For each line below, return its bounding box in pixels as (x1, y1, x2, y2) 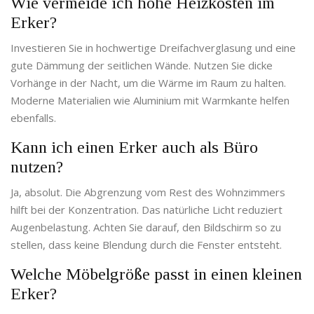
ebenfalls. (11, 111, 56, 125)
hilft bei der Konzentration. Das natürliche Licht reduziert (11, 203, 282, 217)
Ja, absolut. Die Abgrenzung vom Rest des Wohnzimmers (11, 185, 285, 200)
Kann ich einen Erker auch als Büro (11, 138, 258, 157)
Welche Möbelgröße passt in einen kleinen (11, 265, 302, 284)
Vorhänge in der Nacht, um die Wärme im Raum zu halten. (11, 76, 286, 90)
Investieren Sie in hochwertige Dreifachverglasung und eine (11, 41, 296, 55)
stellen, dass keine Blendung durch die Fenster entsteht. (11, 238, 282, 252)
